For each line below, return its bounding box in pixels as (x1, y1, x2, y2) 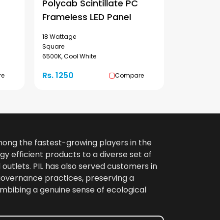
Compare (115, 71, 144, 80)
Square (42, 42, 64, 51)
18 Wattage (42, 32, 76, 41)
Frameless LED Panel (42, 11, 131, 23)
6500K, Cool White (42, 52, 96, 60)
